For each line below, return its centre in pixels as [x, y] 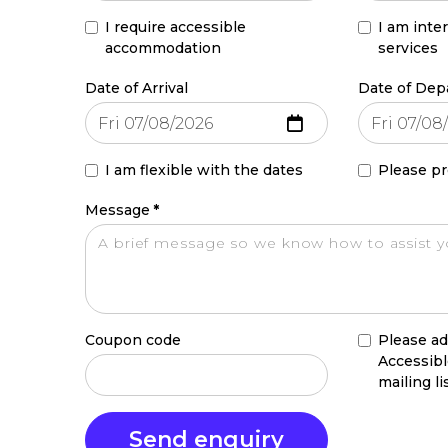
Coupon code [133, 340]
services [408, 48]
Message [117, 210]
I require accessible [175, 27]
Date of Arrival [136, 88]
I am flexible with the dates [204, 170]
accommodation [163, 48]
